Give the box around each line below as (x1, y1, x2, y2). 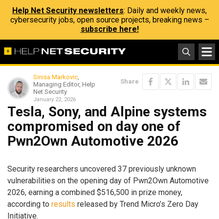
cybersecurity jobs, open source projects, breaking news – (10, 15, 209, 24)
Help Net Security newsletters (12, 6, 124, 15)
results (51, 199, 75, 209)
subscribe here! (80, 24, 139, 34)
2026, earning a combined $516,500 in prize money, (7, 187, 182, 197)
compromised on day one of (7, 118, 180, 134)
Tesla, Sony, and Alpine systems (7, 104, 207, 120)
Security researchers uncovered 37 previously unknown (7, 164, 196, 174)
